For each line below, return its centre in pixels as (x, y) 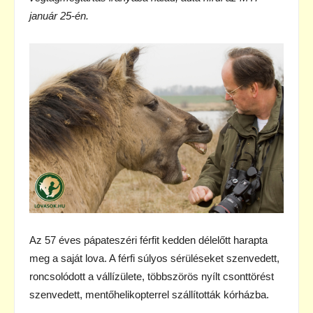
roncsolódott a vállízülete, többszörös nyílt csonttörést (152, 276)
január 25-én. (59, 16)
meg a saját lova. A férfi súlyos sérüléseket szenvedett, (154, 258)
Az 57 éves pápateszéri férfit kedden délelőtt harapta (148, 240)
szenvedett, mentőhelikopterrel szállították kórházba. (149, 294)
